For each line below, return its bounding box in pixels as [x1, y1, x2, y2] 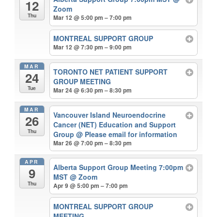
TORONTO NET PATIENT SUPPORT [53, 66, 168, 77]
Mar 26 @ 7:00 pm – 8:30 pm [53, 138, 132, 147]
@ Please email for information [76, 129, 178, 139]
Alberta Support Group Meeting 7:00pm [53, 162, 184, 172]
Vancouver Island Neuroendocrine [53, 109, 166, 120]
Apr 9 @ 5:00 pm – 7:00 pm [53, 181, 128, 190]
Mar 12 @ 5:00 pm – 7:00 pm [53, 13, 132, 22]
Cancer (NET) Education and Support [53, 119, 176, 129]
